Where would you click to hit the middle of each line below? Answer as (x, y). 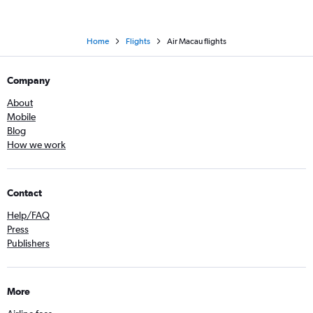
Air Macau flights (197, 41)
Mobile (21, 116)
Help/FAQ (28, 215)
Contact (24, 192)
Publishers (28, 243)
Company (29, 80)
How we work (36, 144)
